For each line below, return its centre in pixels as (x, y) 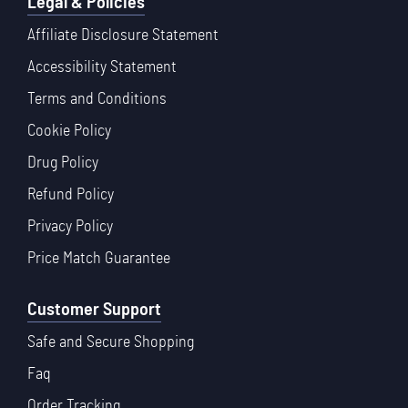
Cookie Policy (69, 132)
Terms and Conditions (97, 100)
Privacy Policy (70, 227)
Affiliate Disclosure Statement (123, 36)
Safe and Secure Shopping (111, 343)
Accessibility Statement (102, 68)
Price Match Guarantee (99, 259)
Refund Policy (71, 195)
